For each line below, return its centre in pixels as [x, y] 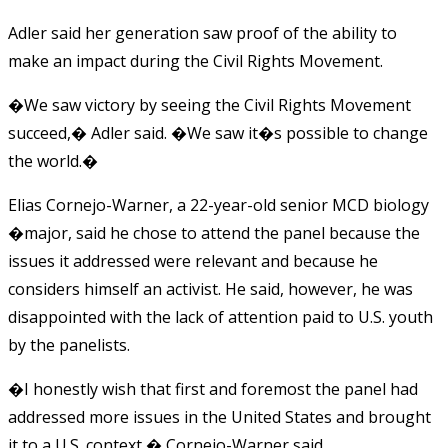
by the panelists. [69, 344]
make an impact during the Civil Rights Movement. [195, 60]
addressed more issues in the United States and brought [219, 416]
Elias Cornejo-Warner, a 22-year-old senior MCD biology [218, 204]
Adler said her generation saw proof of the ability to [202, 32]
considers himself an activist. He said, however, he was [210, 288]
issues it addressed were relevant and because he [193, 260]
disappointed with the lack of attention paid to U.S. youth [220, 316]
